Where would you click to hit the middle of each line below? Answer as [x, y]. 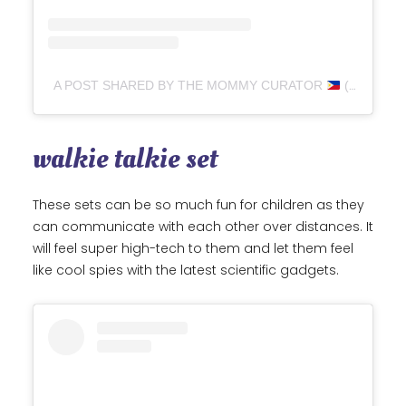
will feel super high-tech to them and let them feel [193, 249]
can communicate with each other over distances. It [203, 227]
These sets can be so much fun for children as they [198, 205]
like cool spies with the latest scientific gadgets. [188, 271]
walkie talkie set [125, 159]
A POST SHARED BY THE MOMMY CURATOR [190, 86]
